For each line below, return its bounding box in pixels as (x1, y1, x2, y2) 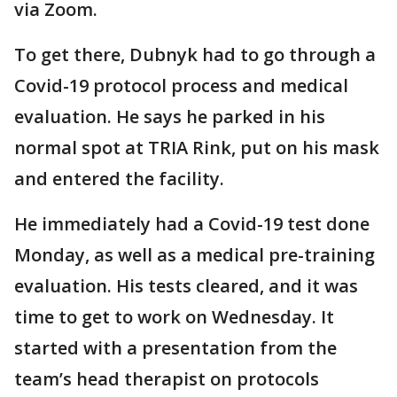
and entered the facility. (14, 167, 224, 191)
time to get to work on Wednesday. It (14, 305, 334, 330)
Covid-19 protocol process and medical (14, 74, 348, 98)
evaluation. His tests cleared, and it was (14, 274, 358, 299)
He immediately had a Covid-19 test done (14, 212, 370, 237)
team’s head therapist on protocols (14, 367, 319, 392)
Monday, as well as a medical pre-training (14, 243, 375, 268)
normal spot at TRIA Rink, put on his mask (14, 136, 379, 160)
